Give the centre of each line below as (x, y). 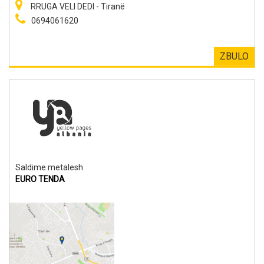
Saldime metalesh (49, 167)
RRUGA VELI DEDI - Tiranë (77, 6)
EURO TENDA (40, 179)
